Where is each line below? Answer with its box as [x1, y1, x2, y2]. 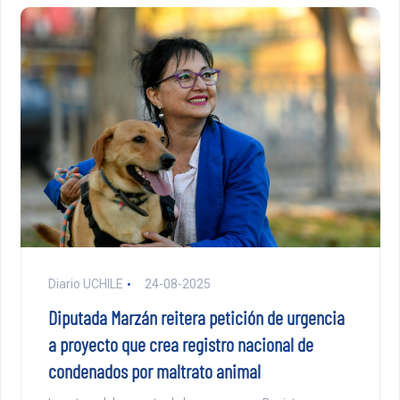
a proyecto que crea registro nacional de [47, 331, 313, 355]
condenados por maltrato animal [47, 358, 261, 382]
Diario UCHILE [47, 276, 123, 291]
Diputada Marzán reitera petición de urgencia [47, 304, 345, 329]
